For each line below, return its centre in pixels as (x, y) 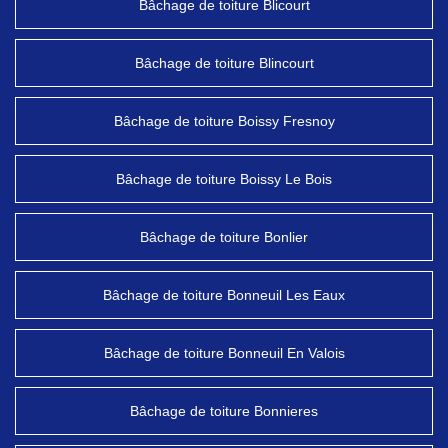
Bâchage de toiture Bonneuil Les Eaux (224, 295)
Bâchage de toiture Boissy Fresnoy (224, 121)
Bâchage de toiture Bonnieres (224, 411)
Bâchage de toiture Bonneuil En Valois (224, 353)
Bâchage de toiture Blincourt (224, 63)
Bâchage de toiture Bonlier (224, 237)
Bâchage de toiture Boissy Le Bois (224, 179)
